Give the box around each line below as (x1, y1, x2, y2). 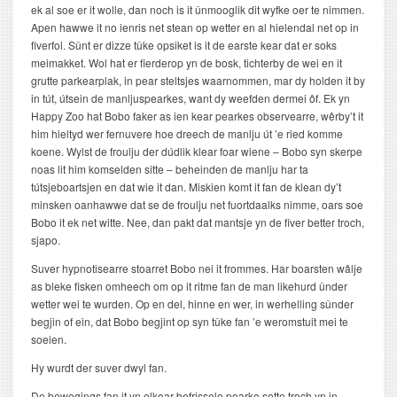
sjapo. (31, 232, 60, 248)
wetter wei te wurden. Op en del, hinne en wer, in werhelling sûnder (31, 296, 354, 312)
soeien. (31, 331, 66, 347)
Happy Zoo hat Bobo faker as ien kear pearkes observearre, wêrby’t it (31, 108, 363, 124)
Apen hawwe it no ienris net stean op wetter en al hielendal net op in (31, 19, 359, 35)
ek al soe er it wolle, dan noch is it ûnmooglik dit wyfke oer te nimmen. (31, 2, 364, 18)
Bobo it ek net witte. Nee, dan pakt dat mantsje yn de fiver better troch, (31, 214, 364, 230)
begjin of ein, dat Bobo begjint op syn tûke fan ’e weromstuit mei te (31, 314, 348, 330)
